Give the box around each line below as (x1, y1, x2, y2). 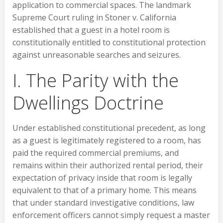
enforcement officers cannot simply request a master (12, 210, 210, 221)
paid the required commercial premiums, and (12, 147, 179, 158)
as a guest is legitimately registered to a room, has (12, 135, 201, 146)
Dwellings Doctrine (12, 91, 164, 115)
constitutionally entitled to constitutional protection (12, 37, 206, 48)
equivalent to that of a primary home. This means (12, 185, 197, 196)
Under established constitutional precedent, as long (12, 122, 206, 133)
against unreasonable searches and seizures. (12, 49, 181, 60)
